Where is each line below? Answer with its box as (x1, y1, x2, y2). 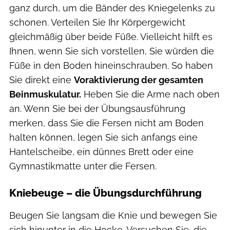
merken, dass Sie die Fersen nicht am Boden (9, 117, 204, 128)
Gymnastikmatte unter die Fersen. (9, 160, 157, 171)
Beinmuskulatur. (9, 88, 81, 100)
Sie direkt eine (9, 74, 74, 85)
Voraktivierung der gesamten (74, 74, 203, 85)
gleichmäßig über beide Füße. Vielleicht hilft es (9, 31, 213, 42)
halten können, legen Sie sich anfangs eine (9, 131, 198, 143)
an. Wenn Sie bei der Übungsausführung (9, 103, 185, 114)
